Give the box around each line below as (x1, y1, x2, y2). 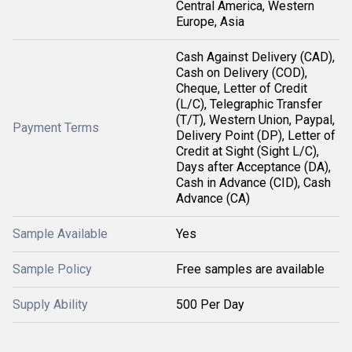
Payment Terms (13, 120, 99, 135)
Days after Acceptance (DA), (176, 159, 331, 174)
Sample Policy (13, 262, 92, 277)
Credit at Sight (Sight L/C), (176, 144, 319, 159)
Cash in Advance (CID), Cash (176, 175, 331, 190)
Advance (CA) (176, 191, 250, 206)
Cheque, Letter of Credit (176, 81, 307, 96)
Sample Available (13, 226, 108, 241)
